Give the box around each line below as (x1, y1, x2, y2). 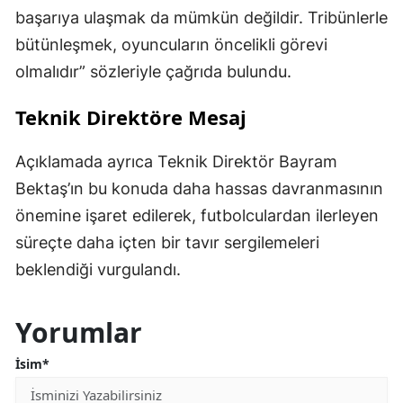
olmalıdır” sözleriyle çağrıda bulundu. (15, 62, 291, 82)
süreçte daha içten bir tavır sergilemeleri (15, 233, 319, 253)
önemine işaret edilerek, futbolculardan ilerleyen (15, 206, 379, 226)
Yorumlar (15, 314, 142, 352)
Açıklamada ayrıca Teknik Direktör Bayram (15, 152, 337, 172)
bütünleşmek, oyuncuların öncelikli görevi (15, 35, 327, 55)
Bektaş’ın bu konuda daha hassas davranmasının (15, 179, 383, 199)
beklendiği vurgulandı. (15, 260, 181, 280)
